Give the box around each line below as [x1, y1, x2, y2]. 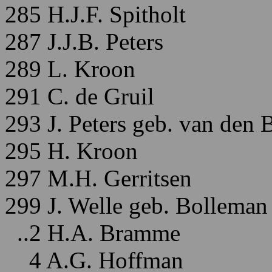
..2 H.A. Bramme [5, 220, 180, 246]
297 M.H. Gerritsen [5, 165, 192, 191]
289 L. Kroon [5, 56, 135, 82]
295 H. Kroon [5, 138, 138, 164]
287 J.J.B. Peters [5, 29, 163, 55]
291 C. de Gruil [5, 83, 154, 109]
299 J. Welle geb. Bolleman [5, 192, 268, 219]
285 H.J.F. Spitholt [5, 1, 186, 27]
